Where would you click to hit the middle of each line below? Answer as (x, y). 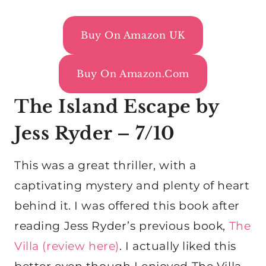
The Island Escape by (117, 106)
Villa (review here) (67, 246)
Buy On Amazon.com (133, 73)
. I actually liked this (178, 246)
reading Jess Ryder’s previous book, (122, 226)
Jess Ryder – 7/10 (95, 133)
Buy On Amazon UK (133, 35)
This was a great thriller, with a (105, 165)
